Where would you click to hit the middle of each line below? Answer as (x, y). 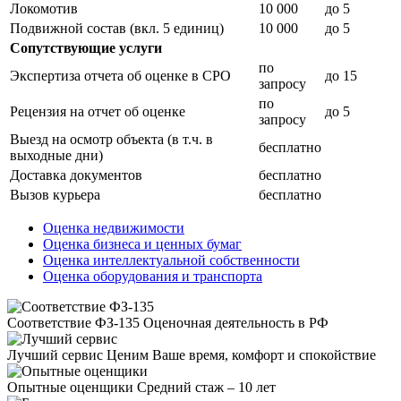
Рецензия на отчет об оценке (98, 111)
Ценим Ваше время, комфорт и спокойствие (241, 354)
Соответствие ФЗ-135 (75, 322)
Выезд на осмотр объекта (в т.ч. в (111, 139)
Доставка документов (76, 175)
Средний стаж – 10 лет (206, 387)
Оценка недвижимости (114, 227)
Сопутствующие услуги (86, 47)
